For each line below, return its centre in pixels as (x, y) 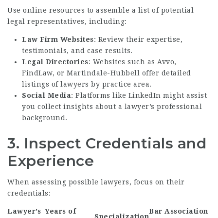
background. (45, 118)
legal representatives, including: (67, 21)
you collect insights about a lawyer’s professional (112, 107)
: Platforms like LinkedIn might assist (139, 95)
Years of (60, 211)
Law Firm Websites (58, 39)
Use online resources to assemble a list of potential (100, 10)
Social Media (46, 95)
